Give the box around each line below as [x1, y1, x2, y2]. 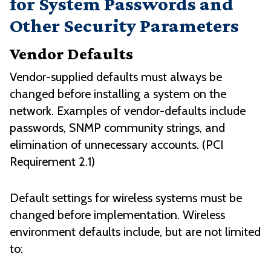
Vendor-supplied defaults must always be [10, 70, 222, 85]
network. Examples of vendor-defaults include [10, 103, 246, 119]
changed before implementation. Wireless [10, 207, 225, 223]
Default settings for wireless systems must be [10, 191, 242, 206]
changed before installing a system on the [10, 87, 226, 102]
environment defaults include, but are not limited [10, 224, 261, 240]
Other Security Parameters [10, 15, 239, 37]
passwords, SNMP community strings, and [10, 120, 225, 135]
